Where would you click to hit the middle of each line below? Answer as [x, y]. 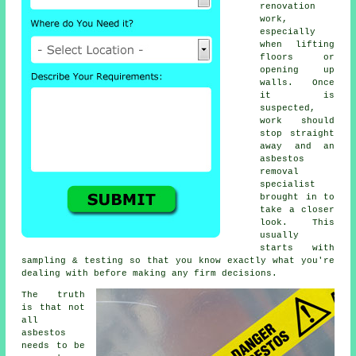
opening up [297, 70]
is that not [53, 308]
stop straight [297, 134]
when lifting [297, 45]
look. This [297, 223]
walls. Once [297, 83]
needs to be [53, 346]
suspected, [288, 108]
